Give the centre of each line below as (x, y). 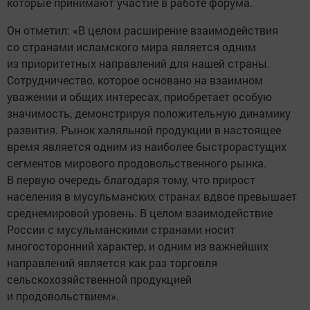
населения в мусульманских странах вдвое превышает (152, 197)
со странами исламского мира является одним (131, 47)
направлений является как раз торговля (112, 263)
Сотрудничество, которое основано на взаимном (135, 80)
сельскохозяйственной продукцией (99, 280)
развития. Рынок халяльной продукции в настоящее (144, 130)
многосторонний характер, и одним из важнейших (138, 246)
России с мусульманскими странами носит (121, 230)
